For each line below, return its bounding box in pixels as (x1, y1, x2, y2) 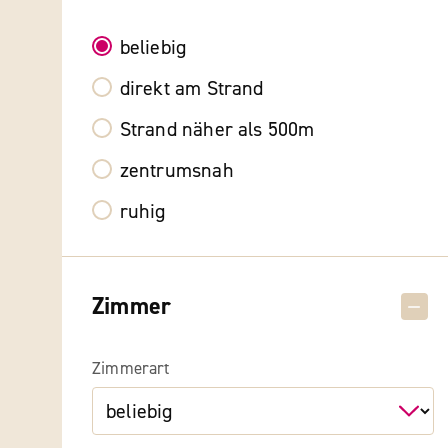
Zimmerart (92, 358, 170, 380)
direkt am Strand (119, 76, 264, 102)
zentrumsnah (119, 158, 234, 184)
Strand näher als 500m (119, 117, 315, 143)
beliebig (119, 35, 187, 61)
